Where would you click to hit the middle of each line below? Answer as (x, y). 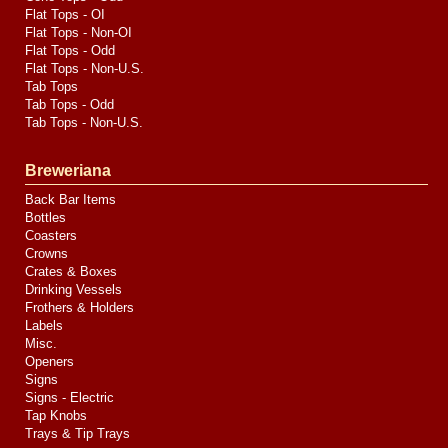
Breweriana (68, 170)
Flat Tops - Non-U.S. (84, 68)
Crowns (46, 253)
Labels (44, 325)
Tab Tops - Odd (69, 104)
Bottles (45, 217)
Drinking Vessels (73, 289)
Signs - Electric (69, 397)
